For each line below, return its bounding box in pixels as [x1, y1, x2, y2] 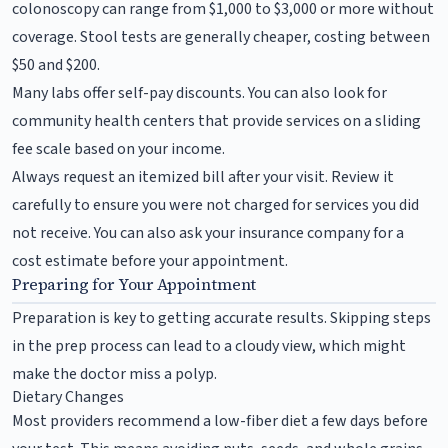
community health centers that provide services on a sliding [12, 109, 421, 132]
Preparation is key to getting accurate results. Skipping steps [12, 306, 431, 329]
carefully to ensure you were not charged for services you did [12, 193, 419, 216]
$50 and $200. [12, 53, 100, 76]
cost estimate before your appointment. [12, 249, 288, 272]
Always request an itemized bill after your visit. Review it [12, 165, 394, 188]
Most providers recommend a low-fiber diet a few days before [12, 409, 428, 432]
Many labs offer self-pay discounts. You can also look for [12, 81, 387, 104]
